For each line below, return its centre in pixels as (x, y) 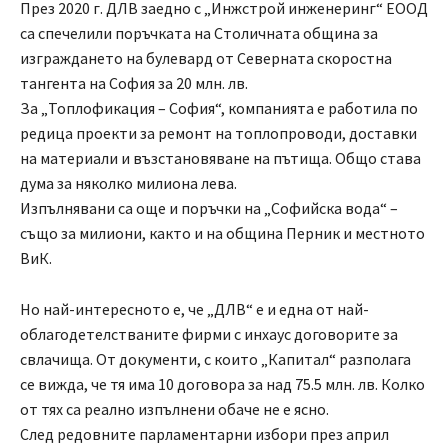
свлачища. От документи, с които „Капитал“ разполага (215, 359)
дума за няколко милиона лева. (128, 183)
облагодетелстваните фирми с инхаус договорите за (209, 334)
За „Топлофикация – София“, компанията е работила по (219, 108)
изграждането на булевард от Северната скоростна (206, 58)
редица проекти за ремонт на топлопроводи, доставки (218, 133)
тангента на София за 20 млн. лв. (134, 83)
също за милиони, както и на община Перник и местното (222, 233)
